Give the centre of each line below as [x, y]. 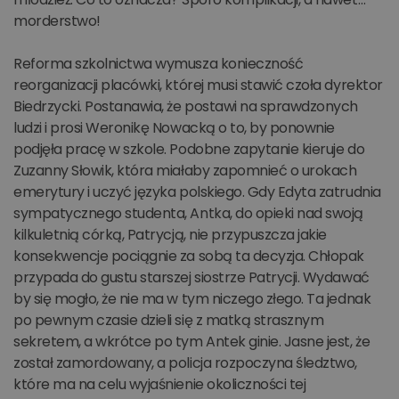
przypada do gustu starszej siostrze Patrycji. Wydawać [191, 277]
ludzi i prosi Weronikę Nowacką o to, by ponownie [174, 128]
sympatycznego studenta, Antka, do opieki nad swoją [188, 213]
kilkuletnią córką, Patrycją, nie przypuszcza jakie [170, 235]
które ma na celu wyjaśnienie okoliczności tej [160, 384]
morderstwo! [57, 21]
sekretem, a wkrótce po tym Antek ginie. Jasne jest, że [192, 342]
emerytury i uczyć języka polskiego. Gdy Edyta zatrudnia [197, 192]
